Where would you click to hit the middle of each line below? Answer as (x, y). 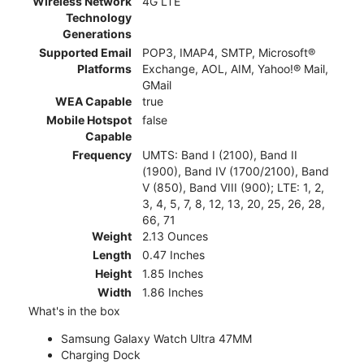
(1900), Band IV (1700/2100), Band (236, 171)
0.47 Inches (173, 255)
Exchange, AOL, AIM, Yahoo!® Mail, (235, 69)
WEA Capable (93, 102)
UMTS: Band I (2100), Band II (220, 155)
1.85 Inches (173, 274)
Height (113, 274)
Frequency (102, 155)
